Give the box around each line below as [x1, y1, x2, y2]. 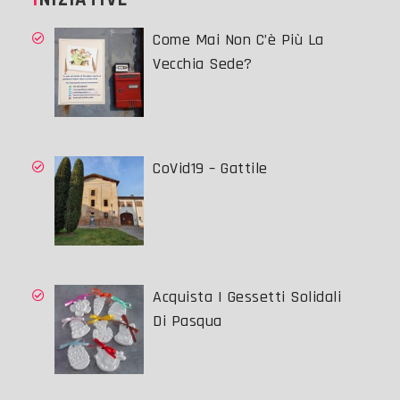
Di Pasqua [153, 311, 222, 332]
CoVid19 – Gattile [153, 158, 268, 179]
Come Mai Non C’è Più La [153, 29, 324, 51]
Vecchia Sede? [153, 54, 253, 75]
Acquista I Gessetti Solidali [153, 287, 342, 308]
